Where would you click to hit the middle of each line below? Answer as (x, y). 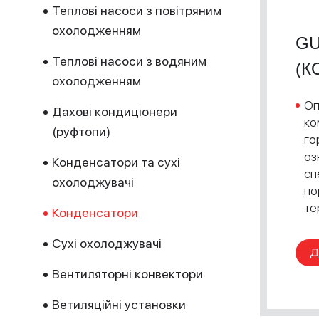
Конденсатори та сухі (116, 162)
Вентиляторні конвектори (127, 274)
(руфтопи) (81, 131)
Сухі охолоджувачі (107, 243)
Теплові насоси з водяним (129, 61)
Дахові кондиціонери (115, 111)
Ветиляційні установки (119, 304)
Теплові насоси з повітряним (137, 10)
